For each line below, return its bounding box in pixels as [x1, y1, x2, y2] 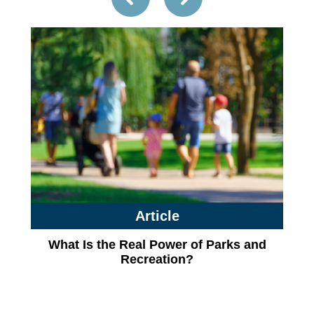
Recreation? [121, 252, 193, 266]
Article [135, 208, 179, 224]
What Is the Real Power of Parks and [48, 238, 266, 252]
